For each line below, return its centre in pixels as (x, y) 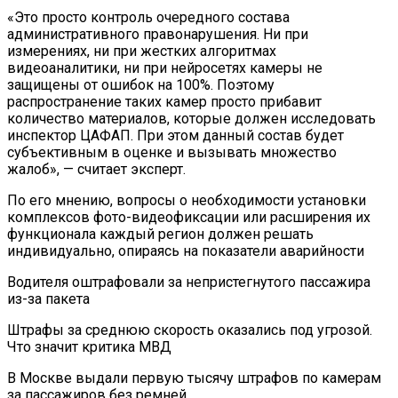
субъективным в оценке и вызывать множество (172, 153)
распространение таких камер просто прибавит (164, 102)
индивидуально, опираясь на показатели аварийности (186, 251)
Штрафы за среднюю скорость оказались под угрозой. (190, 330)
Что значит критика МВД (89, 347)
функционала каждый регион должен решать (160, 235)
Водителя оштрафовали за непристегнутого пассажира (189, 283)
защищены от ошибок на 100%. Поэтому (141, 85)
